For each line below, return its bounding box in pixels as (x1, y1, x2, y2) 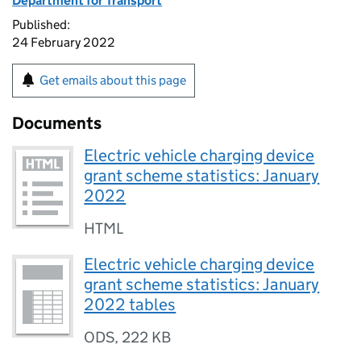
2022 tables (84, 294, 176, 315)
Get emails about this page (39, 73, 186, 88)
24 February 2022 (12, 35, 115, 50)
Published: (12, 17, 70, 32)
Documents (12, 113, 102, 134)
